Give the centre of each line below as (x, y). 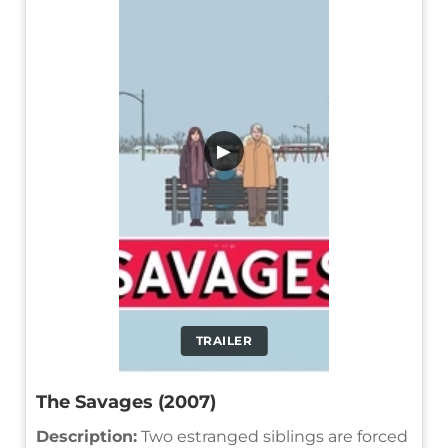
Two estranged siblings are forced (272, 436)
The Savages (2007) (126, 401)
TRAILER (224, 340)
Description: (86, 436)
